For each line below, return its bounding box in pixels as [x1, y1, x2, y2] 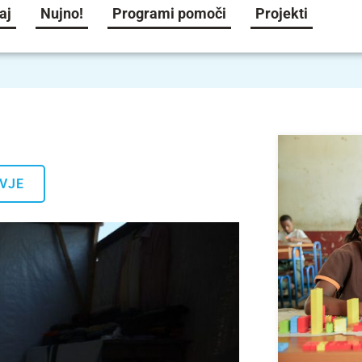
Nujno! [40, 5, 84, 22]
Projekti [255, 5, 309, 22]
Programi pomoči [112, 5, 227, 22]
